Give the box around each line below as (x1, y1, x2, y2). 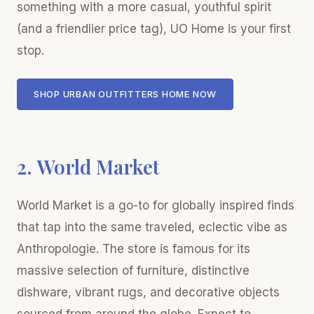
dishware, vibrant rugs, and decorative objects (17, 285, 280, 299)
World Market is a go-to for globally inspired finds (17, 198, 294, 212)
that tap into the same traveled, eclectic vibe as (17, 220, 287, 234)
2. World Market (17, 153, 160, 179)
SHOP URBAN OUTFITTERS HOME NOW (33, 88, 217, 100)
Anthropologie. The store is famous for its (17, 242, 250, 256)
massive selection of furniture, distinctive (17, 264, 250, 278)
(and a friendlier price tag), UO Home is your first (17, 21, 291, 36)
